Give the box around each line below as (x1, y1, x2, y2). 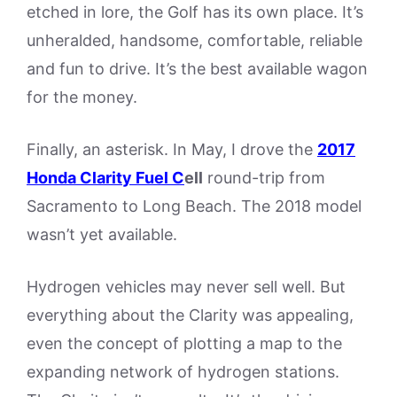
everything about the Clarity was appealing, (27, 305, 354, 324)
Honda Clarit (27, 167, 122, 187)
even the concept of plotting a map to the (27, 333, 342, 353)
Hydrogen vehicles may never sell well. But (27, 276, 346, 296)
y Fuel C (122, 167, 184, 187)
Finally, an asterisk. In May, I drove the (27, 139, 317, 159)
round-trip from (203, 167, 325, 187)
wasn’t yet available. (27, 224, 177, 244)
